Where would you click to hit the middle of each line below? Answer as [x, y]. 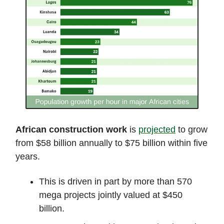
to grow [191, 130]
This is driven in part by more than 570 [115, 182]
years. [29, 157]
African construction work [71, 130]
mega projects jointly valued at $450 [111, 195]
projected [157, 130]
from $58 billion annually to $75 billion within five [111, 143]
